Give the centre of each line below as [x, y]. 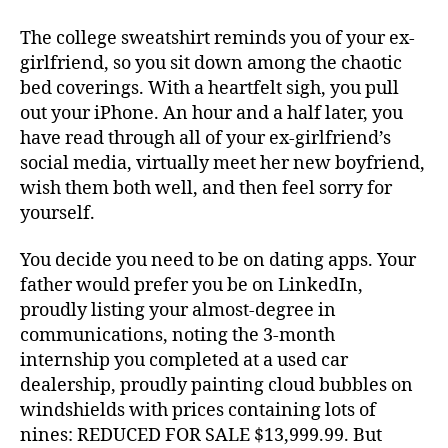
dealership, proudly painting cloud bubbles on [216, 385]
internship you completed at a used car [184, 360]
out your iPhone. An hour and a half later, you [211, 113]
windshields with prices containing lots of [198, 410]
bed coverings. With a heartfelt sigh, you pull [209, 88]
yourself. [57, 213]
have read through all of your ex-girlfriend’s [205, 138]
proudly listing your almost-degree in [178, 310]
